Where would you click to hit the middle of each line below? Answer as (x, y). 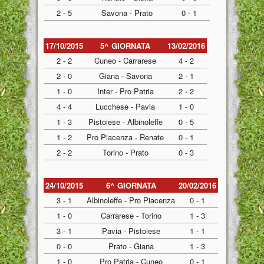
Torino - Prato (125, 152)
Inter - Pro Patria (125, 91)
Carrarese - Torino (131, 215)
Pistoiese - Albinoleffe (125, 122)
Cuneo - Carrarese (125, 60)
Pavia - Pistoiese (131, 231)
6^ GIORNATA (131, 185)
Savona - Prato (127, 13)
